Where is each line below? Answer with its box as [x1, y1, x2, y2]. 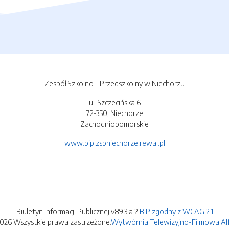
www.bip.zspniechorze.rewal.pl [64, 138, 165, 148]
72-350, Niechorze [86, 108, 143, 118]
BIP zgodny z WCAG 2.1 [139, 207, 213, 216]
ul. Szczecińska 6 [88, 98, 141, 107]
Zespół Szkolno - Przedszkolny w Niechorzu [44, 79, 185, 88]
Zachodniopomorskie [80, 119, 149, 129]
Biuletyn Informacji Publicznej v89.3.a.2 [16, 207, 140, 216]
